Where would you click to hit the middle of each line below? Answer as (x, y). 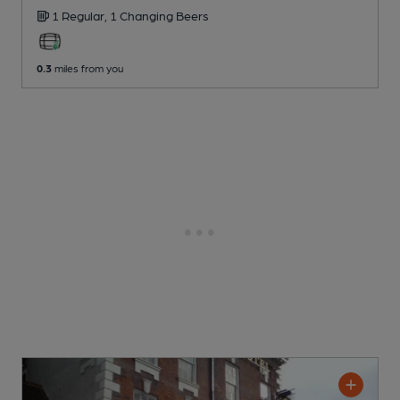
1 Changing (143, 15)
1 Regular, (81, 15)
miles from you (87, 67)
